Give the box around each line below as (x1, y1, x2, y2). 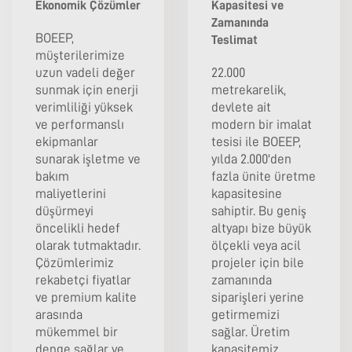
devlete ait (211, 101, 271, 115)
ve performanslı (35, 118, 124, 132)
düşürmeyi (35, 204, 93, 218)
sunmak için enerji (35, 83, 138, 97)
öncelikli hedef (35, 222, 120, 236)
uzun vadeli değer (35, 66, 135, 80)
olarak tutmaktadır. (35, 239, 141, 253)
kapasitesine (211, 187, 282, 201)
